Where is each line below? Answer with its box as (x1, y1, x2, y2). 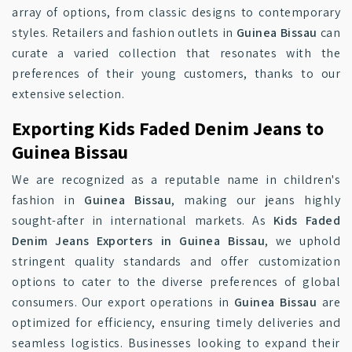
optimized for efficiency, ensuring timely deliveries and (12, 314, 340, 331)
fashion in (12, 192, 85, 208)
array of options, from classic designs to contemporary (12, 4, 340, 20)
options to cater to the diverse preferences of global (12, 273, 340, 290)
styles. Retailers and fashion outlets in (12, 24, 236, 41)
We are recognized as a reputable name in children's (12, 171, 340, 188)
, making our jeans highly (171, 192, 341, 208)
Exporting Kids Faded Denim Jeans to (12, 115, 324, 141)
